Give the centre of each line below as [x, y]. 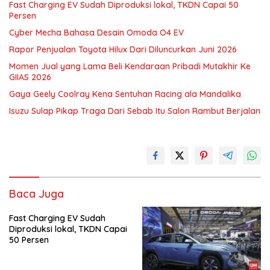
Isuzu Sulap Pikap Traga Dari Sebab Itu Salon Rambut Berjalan [135, 111]
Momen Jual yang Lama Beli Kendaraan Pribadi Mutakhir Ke [130, 66]
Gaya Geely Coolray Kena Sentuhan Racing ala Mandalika [125, 94]
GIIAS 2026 [30, 77]
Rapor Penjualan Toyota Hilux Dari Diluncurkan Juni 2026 [123, 49]
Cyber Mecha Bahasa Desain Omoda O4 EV [96, 33]
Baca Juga [36, 194]
